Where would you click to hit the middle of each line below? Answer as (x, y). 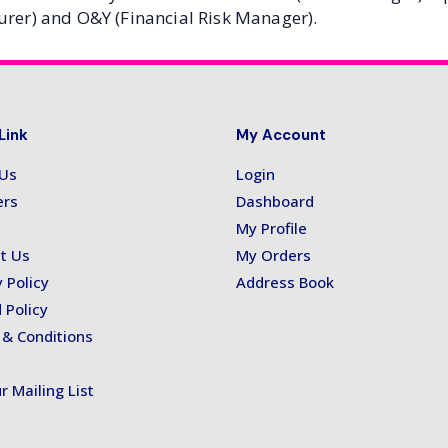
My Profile (271, 228)
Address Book (285, 282)
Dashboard (275, 201)
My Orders (273, 255)
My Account (281, 135)
